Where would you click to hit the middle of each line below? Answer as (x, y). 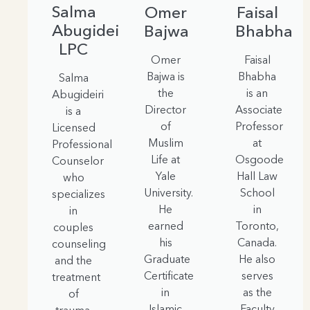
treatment (76, 277)
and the (74, 261)
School (257, 193)
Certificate (168, 276)
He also (257, 259)
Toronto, (257, 226)
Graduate (167, 259)
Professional (82, 144)
